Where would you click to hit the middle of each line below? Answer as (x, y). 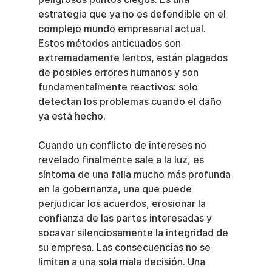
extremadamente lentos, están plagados (134, 58)
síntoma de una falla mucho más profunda (135, 175)
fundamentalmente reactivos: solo (119, 87)
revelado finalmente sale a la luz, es (122, 160)
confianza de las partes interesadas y (126, 218)
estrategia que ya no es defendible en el (133, 14)
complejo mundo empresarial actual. (123, 29)
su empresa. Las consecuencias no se (125, 247)
